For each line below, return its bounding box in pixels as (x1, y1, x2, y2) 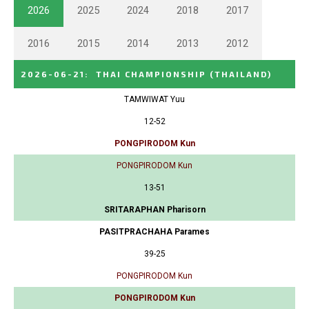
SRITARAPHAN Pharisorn (103, 204, 206, 215)
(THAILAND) (210, 68, 272, 79)
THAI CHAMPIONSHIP (96, 68, 206, 79)
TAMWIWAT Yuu (124, 94, 185, 104)
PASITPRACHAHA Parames (99, 226, 210, 237)
